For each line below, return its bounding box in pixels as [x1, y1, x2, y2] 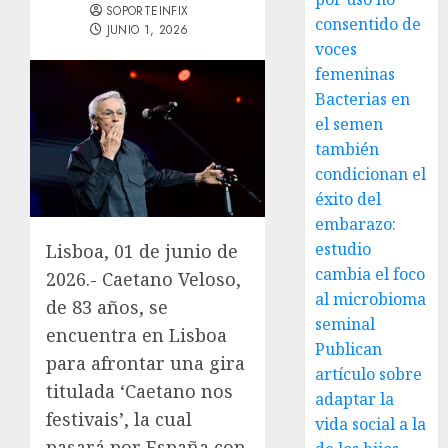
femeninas [315, 63, 396, 85]
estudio [315, 238, 372, 260]
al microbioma [315, 288, 427, 310]
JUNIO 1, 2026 [106, 21, 189, 39]
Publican [315, 338, 383, 360]
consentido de [315, 13, 422, 35]
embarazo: [315, 213, 397, 235]
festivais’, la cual [46, 406, 192, 431]
